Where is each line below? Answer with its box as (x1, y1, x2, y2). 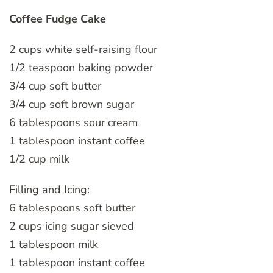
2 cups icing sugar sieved (9, 218, 134, 233)
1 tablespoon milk (9, 236, 98, 252)
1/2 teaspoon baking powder (9, 60, 153, 75)
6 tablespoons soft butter (9, 200, 135, 215)
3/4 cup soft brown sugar (9, 96, 134, 112)
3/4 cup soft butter (9, 78, 101, 93)
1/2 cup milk (9, 151, 69, 166)
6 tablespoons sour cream (9, 115, 138, 130)
